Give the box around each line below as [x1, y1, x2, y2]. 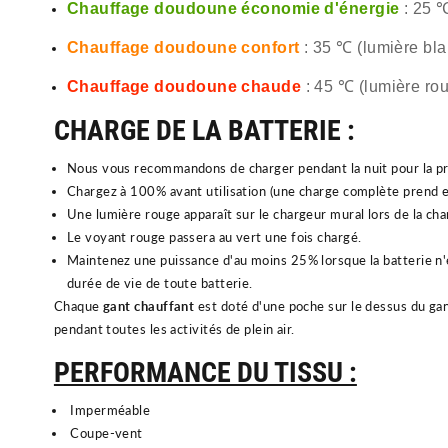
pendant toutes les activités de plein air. [53, 320, 295, 337]
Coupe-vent [66, 424, 143, 441]
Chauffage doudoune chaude [66, 77, 302, 95]
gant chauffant [103, 297, 195, 314]
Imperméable [66, 401, 151, 418]
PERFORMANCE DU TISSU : [53, 355, 357, 389]
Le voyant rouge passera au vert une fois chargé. [66, 228, 362, 245]
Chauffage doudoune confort [66, 38, 300, 56]
